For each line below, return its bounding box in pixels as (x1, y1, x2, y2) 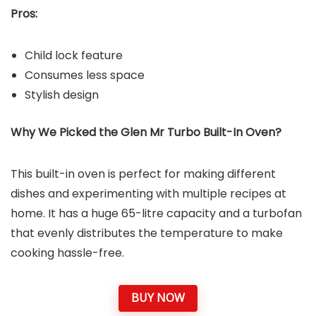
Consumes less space (25, 66, 145, 83)
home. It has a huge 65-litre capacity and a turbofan (11, 205, 302, 221)
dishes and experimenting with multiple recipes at (11, 185, 286, 202)
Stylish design (25, 86, 99, 103)
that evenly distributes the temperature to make (11, 224, 283, 241)
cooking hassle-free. (11, 244, 124, 261)
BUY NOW (131, 290, 185, 306)
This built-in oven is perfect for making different (11, 165, 276, 182)
